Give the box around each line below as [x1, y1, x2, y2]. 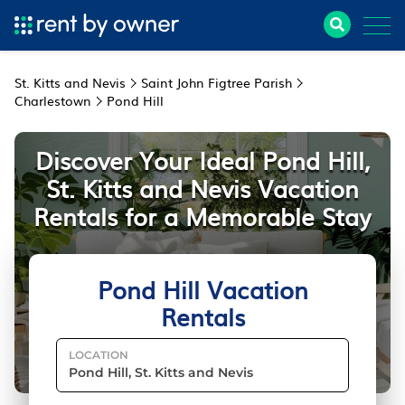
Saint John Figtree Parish [141, 73, 292, 91]
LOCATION [69, 348, 128, 362]
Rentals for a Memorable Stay [33, 198, 372, 233]
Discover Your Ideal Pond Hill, [35, 142, 370, 177]
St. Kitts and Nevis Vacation [46, 170, 359, 205]
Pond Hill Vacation [97, 271, 308, 306]
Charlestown [14, 91, 91, 109]
